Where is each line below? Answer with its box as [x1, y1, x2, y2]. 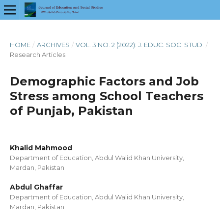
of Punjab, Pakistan [10, 104, 133, 118]
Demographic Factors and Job [10, 74, 199, 88]
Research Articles [10, 51, 65, 58]
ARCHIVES [36, 41, 70, 49]
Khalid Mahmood [10, 143, 72, 152]
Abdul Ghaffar [10, 183, 63, 192]
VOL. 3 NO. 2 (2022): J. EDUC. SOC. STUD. [76, 41, 204, 49]
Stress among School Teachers [10, 89, 203, 103]
